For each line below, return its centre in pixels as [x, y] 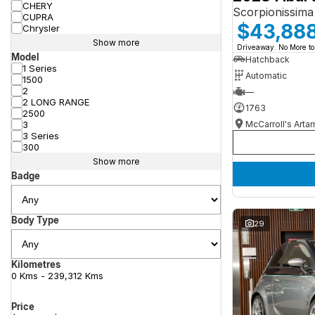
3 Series [41, 136]
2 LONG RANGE [56, 102]
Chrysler [41, 28]
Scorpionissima [273, 12]
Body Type [35, 220]
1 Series [40, 68]
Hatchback [268, 59]
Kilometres [36, 264]
